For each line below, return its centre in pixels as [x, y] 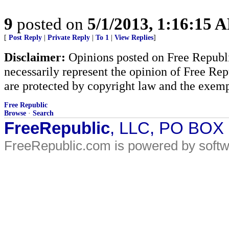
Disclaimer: [35, 57]
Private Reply [69, 38]
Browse [15, 113]
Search [43, 113]
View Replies [134, 38]
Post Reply [25, 38]
